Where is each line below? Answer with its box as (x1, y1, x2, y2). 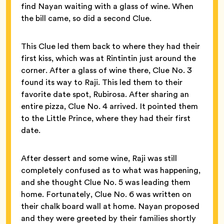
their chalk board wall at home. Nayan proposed (21, 200, 199, 212)
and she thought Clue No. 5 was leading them (21, 176, 190, 188)
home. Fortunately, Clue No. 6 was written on (21, 188, 191, 200)
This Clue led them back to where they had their (21, 40, 200, 52)
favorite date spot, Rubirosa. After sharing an (21, 88, 189, 100)
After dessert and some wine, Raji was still (21, 152, 177, 164)
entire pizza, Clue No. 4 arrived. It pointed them (21, 100, 198, 112)
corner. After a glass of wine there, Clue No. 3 (21, 64, 192, 76)
